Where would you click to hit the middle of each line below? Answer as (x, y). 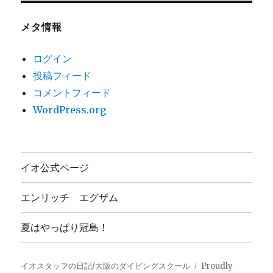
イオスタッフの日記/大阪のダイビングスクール (106, 266)
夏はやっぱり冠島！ (65, 227)
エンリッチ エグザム (70, 197)
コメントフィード (72, 92)
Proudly (217, 266)
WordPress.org (70, 109)
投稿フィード (62, 75)
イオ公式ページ (55, 168)
